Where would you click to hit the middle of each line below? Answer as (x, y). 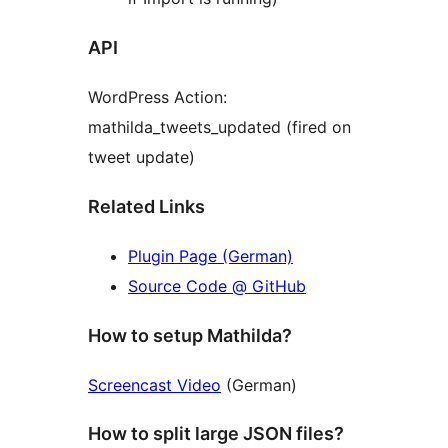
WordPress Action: (157, 96)
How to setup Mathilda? (190, 335)
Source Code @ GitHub (217, 285)
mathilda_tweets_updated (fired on (219, 126)
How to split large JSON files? (216, 434)
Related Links (146, 206)
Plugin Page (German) (210, 255)
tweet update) (141, 156)
